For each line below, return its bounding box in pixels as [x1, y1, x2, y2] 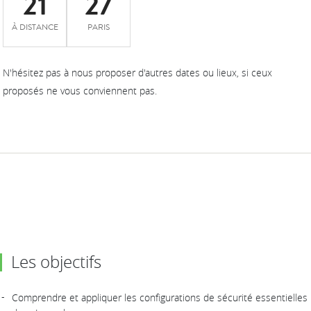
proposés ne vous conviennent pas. [3, 84, 158, 98]
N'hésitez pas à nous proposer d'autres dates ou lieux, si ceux [3, 66, 273, 80]
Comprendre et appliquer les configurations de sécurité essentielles [12, 291, 308, 305]
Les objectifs [11, 251, 101, 274]
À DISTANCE [11, 20, 58, 33]
